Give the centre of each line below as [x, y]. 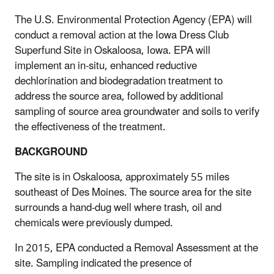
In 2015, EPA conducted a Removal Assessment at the [136, 248]
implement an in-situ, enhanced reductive [106, 66]
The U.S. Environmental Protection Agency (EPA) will [133, 20]
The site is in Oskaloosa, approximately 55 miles [122, 177]
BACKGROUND [51, 152]
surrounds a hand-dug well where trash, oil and [118, 208]
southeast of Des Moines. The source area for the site [133, 192]
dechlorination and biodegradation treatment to [119, 81]
